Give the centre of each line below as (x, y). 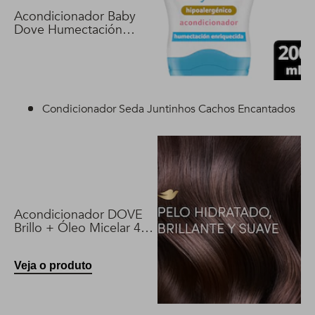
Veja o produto (53, 265)
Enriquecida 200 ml (68, 43)
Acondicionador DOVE (78, 214)
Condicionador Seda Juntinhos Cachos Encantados (169, 109)
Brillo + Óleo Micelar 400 (84, 228)
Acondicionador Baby (75, 16)
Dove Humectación (68, 30)
